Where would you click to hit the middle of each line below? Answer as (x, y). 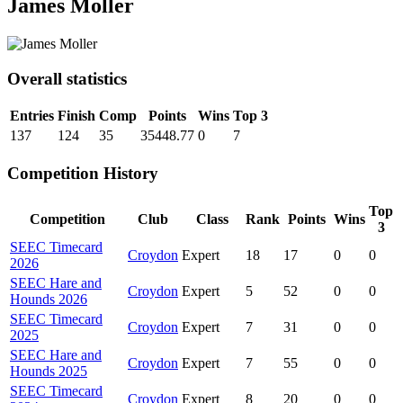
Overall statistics (67, 78)
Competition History (83, 173)
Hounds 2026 (49, 299)
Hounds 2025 (49, 371)
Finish (76, 116)
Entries (32, 116)
